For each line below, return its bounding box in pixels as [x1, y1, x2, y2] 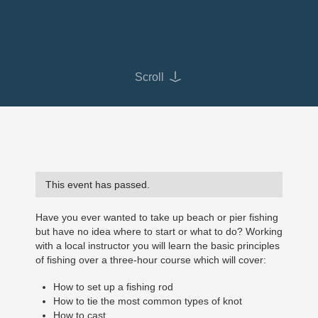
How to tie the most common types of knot [53, 295, 242, 307]
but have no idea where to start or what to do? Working [35, 225, 283, 237]
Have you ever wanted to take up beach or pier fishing [35, 211, 278, 223]
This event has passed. [45, 178, 150, 190]
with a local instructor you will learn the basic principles [35, 239, 280, 251]
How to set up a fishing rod [53, 280, 173, 292]
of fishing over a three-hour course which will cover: [35, 253, 266, 265]
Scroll [135, 70, 164, 83]
